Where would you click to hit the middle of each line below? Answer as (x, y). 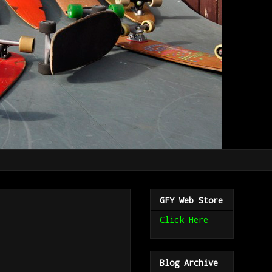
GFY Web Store (191, 200)
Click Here (184, 220)
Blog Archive (189, 262)
